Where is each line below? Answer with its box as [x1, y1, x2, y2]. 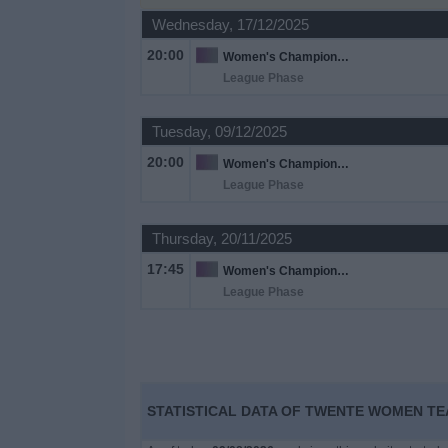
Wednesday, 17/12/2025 [151, 16, 309, 33]
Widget [15, 60, 64, 77]
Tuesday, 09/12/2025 [151, 123, 287, 140]
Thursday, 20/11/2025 [151, 230, 292, 247]
